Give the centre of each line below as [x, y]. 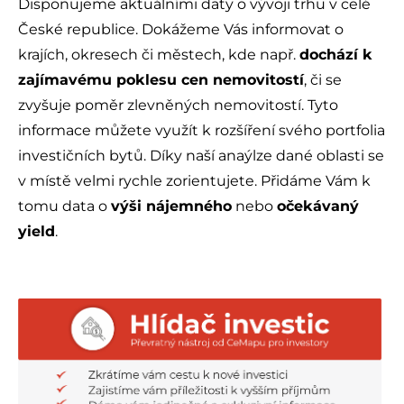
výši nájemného [171, 207]
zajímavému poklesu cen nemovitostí [161, 80]
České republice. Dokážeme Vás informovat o [181, 30]
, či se [323, 80]
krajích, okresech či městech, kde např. [159, 55]
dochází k [336, 55]
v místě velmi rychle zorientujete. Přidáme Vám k [194, 181]
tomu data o [64, 207]
